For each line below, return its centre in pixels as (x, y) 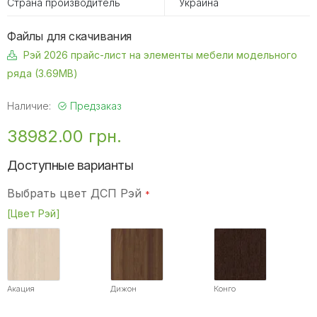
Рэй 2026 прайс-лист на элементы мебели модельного (160, 55)
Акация (21, 288)
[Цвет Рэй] (34, 214)
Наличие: (30, 106)
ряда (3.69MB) (42, 74)
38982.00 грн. (64, 137)
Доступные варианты (70, 165)
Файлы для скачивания (69, 36)
